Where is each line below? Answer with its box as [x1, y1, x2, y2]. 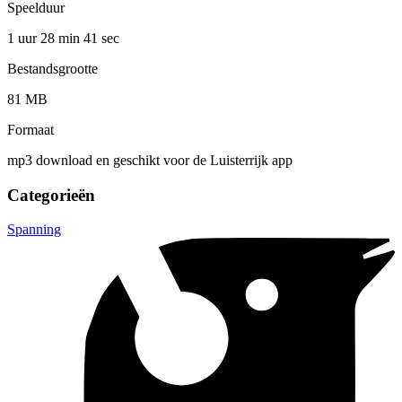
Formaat [7, 121, 54, 137]
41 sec [83, 30, 119, 46]
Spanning [7, 222, 61, 238]
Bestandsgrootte [7, 60, 98, 76]
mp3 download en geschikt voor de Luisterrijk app [7, 152, 293, 168]
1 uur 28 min [7, 30, 83, 46]
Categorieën [7, 185, 95, 205]
